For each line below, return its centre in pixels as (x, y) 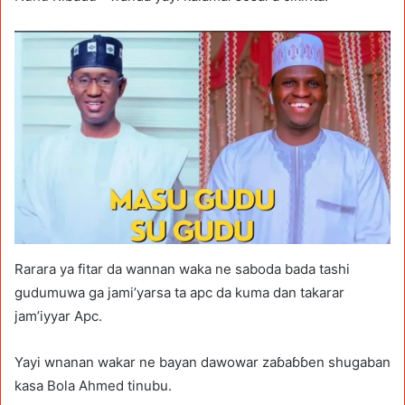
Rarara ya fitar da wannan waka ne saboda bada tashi (182, 268)
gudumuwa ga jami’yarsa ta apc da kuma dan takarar (179, 292)
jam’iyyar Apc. (58, 316)
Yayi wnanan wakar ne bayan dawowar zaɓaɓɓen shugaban (202, 362)
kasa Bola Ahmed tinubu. (93, 385)
